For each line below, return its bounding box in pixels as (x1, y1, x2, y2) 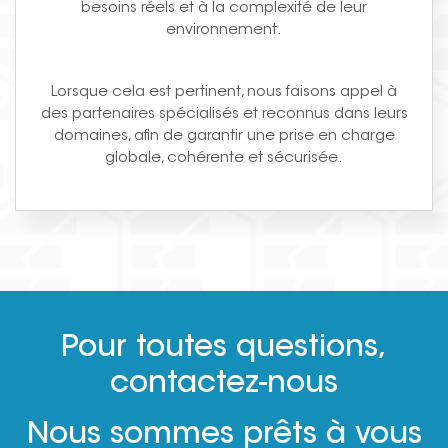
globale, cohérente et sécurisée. (105, 150, 343, 166)
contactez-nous (110, 369, 338, 400)
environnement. (166, 22, 282, 38)
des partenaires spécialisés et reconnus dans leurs (40, 106, 408, 122)
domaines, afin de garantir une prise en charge (53, 128, 395, 144)
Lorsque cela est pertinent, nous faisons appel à (51, 84, 397, 100)
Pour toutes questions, (61, 333, 387, 364)
